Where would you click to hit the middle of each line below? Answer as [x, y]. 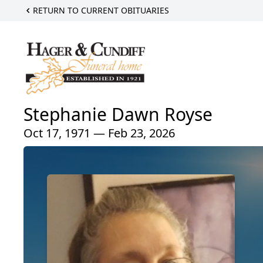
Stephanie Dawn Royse [118, 114]
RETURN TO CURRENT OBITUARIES [101, 10]
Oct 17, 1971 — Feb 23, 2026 [99, 133]
